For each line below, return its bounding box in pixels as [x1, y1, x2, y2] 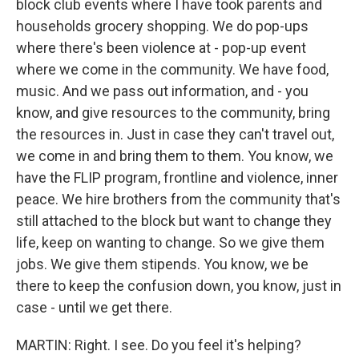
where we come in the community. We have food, [16, 61, 329, 78]
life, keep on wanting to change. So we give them [16, 234, 325, 251]
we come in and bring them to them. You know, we [16, 147, 333, 164]
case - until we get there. [16, 299, 172, 316]
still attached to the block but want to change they [16, 212, 332, 229]
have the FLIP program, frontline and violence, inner [16, 169, 338, 186]
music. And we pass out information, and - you [16, 83, 309, 99]
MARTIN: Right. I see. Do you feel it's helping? [16, 337, 301, 353]
